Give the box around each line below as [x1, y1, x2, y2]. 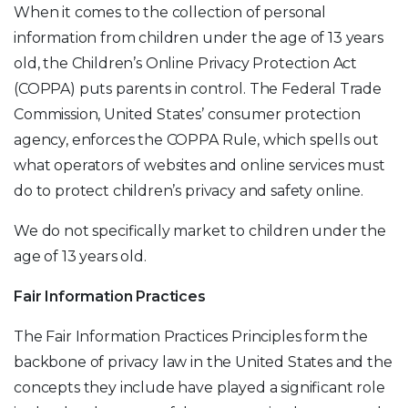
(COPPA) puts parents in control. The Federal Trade [14, 80, 382, 97]
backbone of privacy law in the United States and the [14, 353, 393, 371]
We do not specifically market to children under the [14, 222, 386, 240]
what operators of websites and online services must [14, 157, 385, 174]
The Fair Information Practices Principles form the [14, 328, 368, 345]
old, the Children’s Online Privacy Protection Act [14, 55, 358, 72]
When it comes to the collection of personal [14, 4, 327, 21]
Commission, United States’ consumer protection [14, 106, 361, 123]
